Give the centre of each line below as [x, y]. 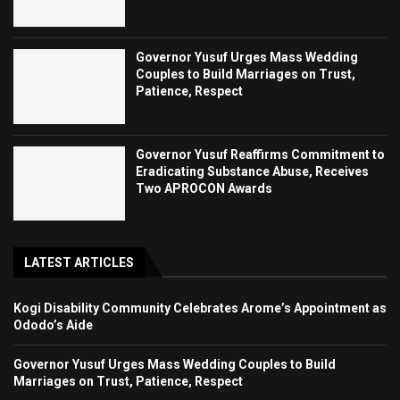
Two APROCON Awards [204, 188]
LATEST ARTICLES [79, 263]
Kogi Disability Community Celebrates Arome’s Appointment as [200, 308]
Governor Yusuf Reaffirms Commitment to [261, 154]
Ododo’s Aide [53, 325]
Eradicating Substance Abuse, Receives [253, 171]
